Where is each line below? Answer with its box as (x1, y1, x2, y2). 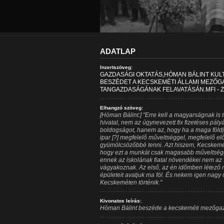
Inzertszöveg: (99, 64, 132, 70)
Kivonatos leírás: (99, 198, 141, 203)
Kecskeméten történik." (99, 179, 162, 186)
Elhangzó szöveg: (99, 105, 143, 110)
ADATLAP (99, 47, 135, 55)
